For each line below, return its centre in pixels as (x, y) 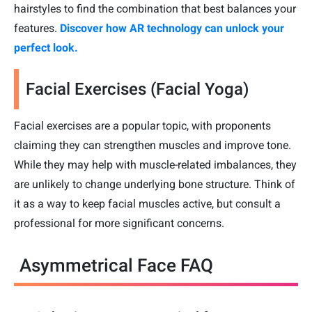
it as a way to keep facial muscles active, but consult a (147, 204)
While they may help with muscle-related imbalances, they (155, 165)
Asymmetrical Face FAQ (116, 266)
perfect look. (46, 48)
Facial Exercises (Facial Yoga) (137, 89)
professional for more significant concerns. (119, 224)
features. (37, 29)
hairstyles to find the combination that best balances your (155, 9)
